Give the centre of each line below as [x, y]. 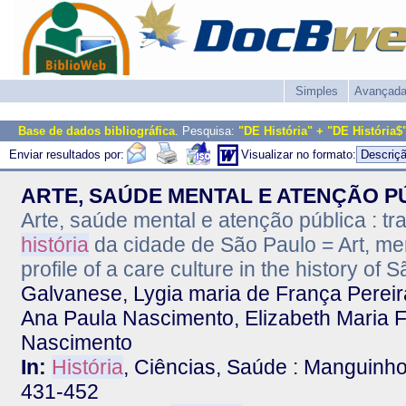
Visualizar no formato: [299, 155]
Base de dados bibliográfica [97, 131]
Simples [316, 91]
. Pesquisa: [207, 131]
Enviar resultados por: [67, 155]
